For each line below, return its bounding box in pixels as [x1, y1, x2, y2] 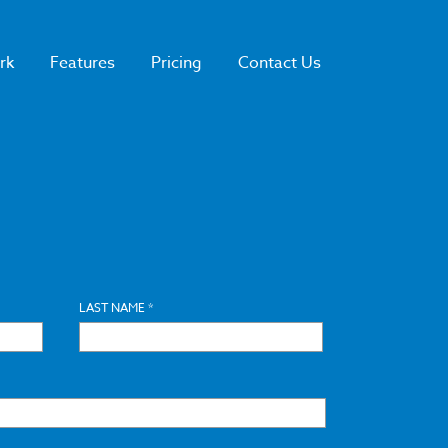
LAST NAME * [78, 299, 153, 317]
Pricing [151, 51, 202, 75]
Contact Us [238, 51, 321, 75]
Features [50, 51, 115, 75]
